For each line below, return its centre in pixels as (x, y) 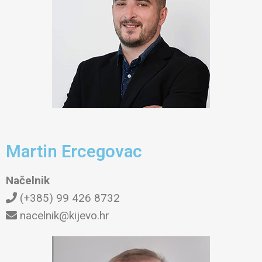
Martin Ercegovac (74, 151)
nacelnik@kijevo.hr (63, 215)
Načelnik (28, 180)
